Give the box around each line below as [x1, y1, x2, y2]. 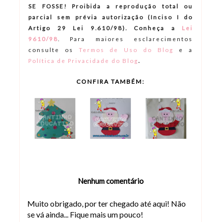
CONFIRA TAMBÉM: [76, 77, 145, 85]
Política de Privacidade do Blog [28, 57, 138, 64]
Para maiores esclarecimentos [60, 35, 193, 43]
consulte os [28, 46, 79, 54]
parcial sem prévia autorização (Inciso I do [28, 13, 193, 21]
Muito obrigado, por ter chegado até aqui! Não [27, 198, 186, 208]
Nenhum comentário [77, 176, 144, 185]
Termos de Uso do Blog [78, 46, 173, 54]
